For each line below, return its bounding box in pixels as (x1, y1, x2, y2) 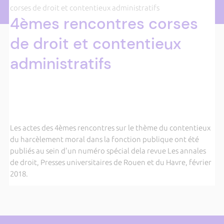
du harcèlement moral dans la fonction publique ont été (9, 135, 199, 143)
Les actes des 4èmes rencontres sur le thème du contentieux (9, 123, 210, 132)
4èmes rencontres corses (9, 13, 198, 34)
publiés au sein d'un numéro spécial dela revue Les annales (9, 146, 206, 155)
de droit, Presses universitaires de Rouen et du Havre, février (9, 158, 211, 166)
